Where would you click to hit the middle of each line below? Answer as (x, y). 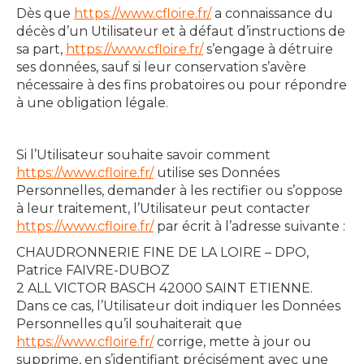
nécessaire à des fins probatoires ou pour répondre (182, 85)
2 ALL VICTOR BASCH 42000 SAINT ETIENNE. (165, 288)
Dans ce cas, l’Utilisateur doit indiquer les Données (178, 306)
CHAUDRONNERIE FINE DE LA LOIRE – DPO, (162, 252)
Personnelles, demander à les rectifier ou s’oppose (180, 191)
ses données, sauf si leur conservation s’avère (161, 67)
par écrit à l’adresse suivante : (249, 226)
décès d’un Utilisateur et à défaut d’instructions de (181, 31)
